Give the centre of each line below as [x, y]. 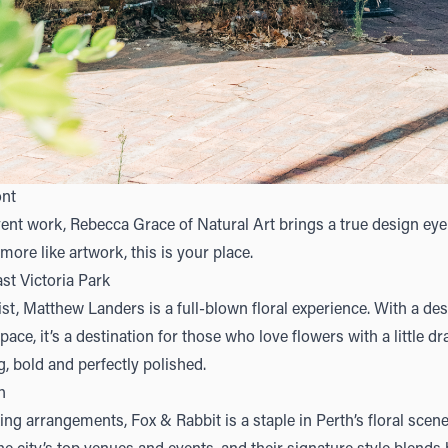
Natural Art [236, 226]
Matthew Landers [84, 310]
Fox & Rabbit [176, 422]
